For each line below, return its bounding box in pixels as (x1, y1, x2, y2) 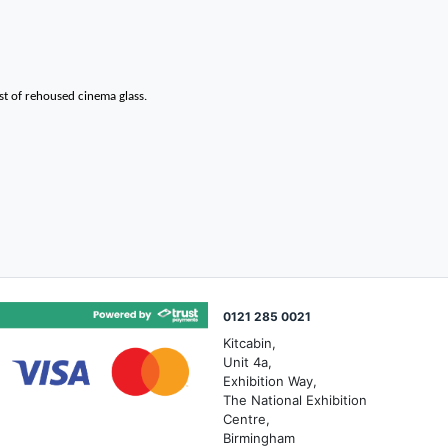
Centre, (223, 411, 270, 427)
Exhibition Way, (223, 373, 317, 389)
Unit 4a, (223, 354, 272, 370)
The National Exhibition (223, 392, 367, 408)
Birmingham (223, 430, 295, 446)
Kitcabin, (223, 335, 276, 351)
